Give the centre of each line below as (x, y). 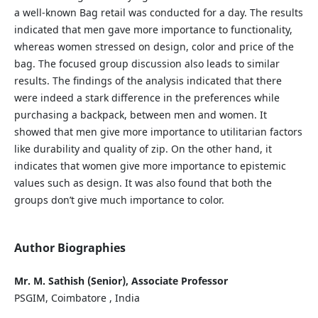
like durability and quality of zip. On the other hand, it (143, 149)
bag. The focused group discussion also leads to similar (147, 64)
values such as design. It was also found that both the (143, 183)
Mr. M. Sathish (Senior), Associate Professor (121, 281)
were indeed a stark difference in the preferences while (147, 98)
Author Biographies (70, 248)
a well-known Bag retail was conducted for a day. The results (158, 13)
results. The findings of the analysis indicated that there (148, 81)
